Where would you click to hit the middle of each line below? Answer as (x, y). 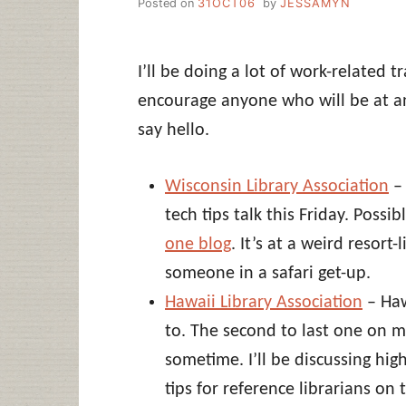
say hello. (174, 130)
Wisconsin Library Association (277, 186)
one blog (198, 244)
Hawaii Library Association (264, 302)
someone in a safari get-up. (268, 273)
